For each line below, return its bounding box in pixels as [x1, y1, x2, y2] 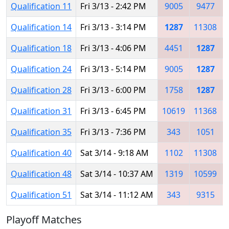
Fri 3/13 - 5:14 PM [80, 63, 146, 75]
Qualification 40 [11, 147, 72, 158]
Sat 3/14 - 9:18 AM [80, 147, 149, 158]
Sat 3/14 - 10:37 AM [80, 168, 153, 179]
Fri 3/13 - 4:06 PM [80, 42, 146, 54]
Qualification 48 [11, 168, 72, 179]
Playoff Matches [6, 212, 82, 226]
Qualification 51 [11, 189, 72, 200]
